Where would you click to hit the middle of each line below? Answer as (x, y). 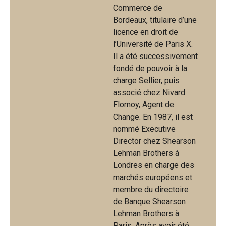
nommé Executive (144, 129)
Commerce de (138, 8)
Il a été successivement (155, 56)
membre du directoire (151, 189)
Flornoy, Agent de (144, 104)
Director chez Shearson (154, 141)
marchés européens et (153, 177)
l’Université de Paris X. (153, 44)
